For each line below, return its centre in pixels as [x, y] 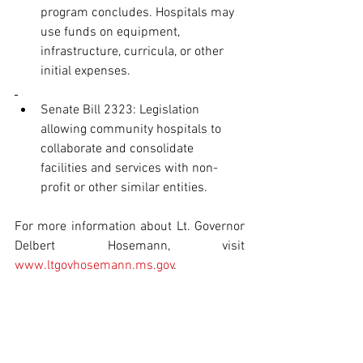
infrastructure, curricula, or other [134, 52]
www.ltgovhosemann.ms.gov [94, 266]
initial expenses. [85, 72]
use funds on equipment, [112, 33]
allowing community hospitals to [132, 130]
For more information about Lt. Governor [130, 227]
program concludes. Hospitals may [139, 13]
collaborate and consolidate [119, 149]
